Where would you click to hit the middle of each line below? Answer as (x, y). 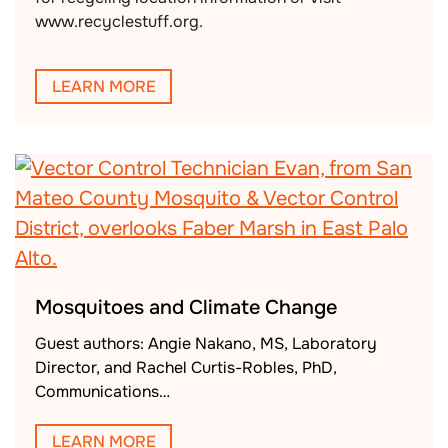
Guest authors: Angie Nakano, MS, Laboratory (206, 344)
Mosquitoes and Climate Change (186, 308)
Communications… (102, 392)
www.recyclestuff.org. (119, 22)
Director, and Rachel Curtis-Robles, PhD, (186, 368)
